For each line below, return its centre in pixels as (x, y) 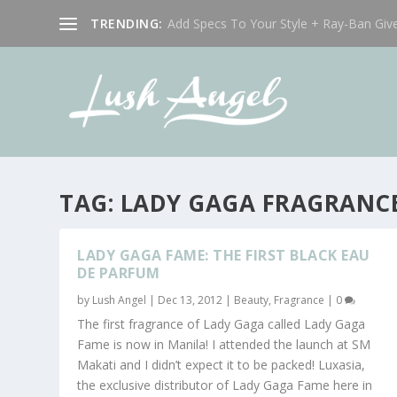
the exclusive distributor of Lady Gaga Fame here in (225, 385)
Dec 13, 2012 (191, 300)
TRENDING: (127, 23)
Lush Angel (120, 300)
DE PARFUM (119, 272)
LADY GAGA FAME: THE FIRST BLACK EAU (224, 255)
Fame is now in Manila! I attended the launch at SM (224, 344)
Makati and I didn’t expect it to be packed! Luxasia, (222, 364)
